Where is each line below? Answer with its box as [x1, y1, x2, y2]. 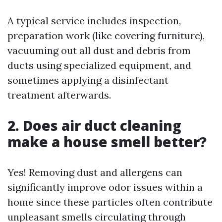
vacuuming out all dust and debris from [7, 44, 191, 57]
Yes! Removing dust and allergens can [7, 166, 182, 179]
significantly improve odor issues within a [7, 181, 203, 194]
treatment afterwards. [7, 89, 111, 102]
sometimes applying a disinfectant [7, 74, 168, 87]
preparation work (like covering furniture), [7, 29, 205, 42]
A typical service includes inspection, [7, 14, 181, 27]
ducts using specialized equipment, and [7, 59, 191, 72]
